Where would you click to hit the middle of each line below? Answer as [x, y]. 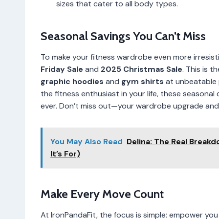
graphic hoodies [72, 81]
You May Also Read [87, 141]
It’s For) [65, 153]
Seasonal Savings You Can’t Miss [123, 36]
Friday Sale [62, 69]
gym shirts [142, 81]
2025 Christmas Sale [142, 69]
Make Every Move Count [102, 194]
